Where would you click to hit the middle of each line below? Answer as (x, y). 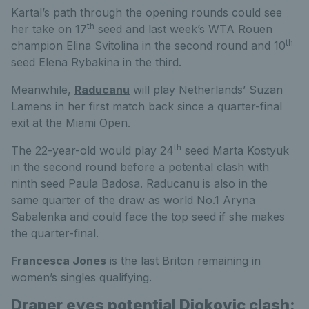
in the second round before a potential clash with (140, 167)
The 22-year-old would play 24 (92, 150)
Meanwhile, (43, 89)
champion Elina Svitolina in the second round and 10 (148, 45)
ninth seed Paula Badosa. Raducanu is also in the (139, 183)
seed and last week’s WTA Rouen (183, 29)
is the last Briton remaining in (183, 260)
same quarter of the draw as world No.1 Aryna (133, 200)
